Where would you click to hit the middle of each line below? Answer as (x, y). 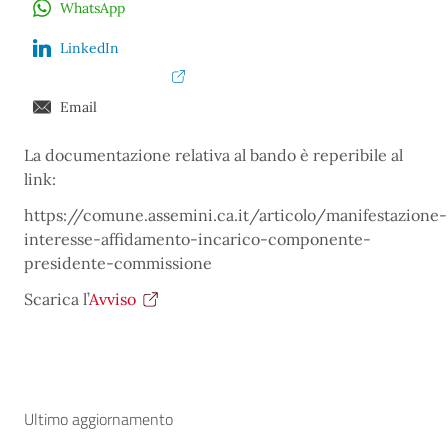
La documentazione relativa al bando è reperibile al (213, 154)
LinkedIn (89, 48)
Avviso (112, 298)
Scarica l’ (56, 298)
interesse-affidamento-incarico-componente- (197, 238)
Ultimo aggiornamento (98, 418)
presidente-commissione (118, 262)
